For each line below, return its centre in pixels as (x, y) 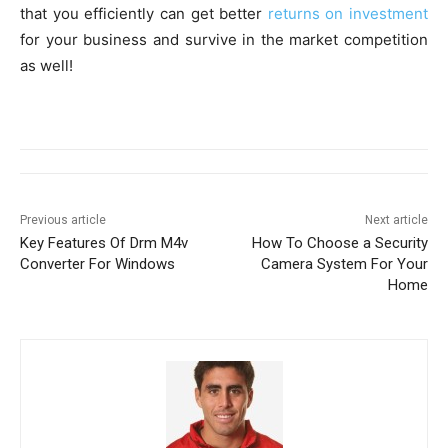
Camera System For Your (344, 263)
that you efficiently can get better (144, 13)
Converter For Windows (97, 263)
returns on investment (347, 13)
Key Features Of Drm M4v (104, 242)
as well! (46, 65)
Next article (396, 219)
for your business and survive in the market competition (224, 39)
